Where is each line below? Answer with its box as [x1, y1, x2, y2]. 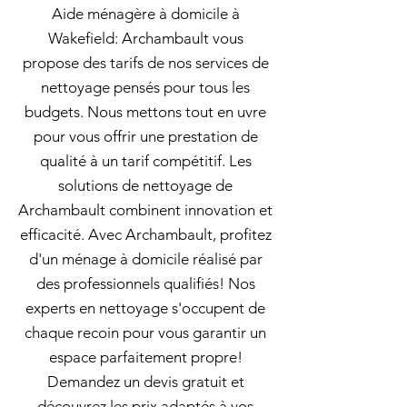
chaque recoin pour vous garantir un [25, 323, 266, 342]
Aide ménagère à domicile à [51, 5, 240, 23]
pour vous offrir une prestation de [33, 127, 258, 145]
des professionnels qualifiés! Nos [35, 274, 255, 293]
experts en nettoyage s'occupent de [25, 299, 265, 317]
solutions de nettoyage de [58, 176, 233, 194]
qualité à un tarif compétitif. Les [39, 152, 252, 170]
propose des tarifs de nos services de [22, 54, 269, 72]
